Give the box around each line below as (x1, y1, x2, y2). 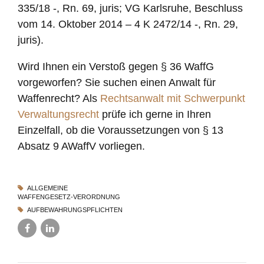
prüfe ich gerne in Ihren (99, 108, 211, 120)
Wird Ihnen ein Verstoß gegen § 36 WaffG (18, 60, 214, 72)
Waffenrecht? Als (18, 92, 100, 104)
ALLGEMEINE (27, 184, 68, 192)
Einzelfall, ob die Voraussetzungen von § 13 (18, 124, 223, 136)
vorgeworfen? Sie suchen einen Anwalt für (18, 76, 216, 88)
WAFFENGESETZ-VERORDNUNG (18, 193, 120, 201)
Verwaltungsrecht (18, 108, 99, 120)
